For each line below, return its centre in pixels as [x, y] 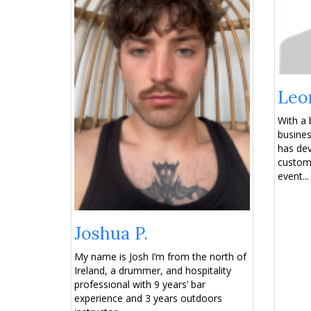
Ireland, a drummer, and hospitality [153, 270]
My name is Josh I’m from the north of [160, 256]
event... [293, 176]
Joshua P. [111, 233]
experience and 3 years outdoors [148, 298]
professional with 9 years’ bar [140, 284]
